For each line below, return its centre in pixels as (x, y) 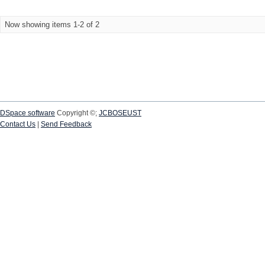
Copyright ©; (77, 113)
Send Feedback (66, 124)
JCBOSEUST (120, 113)
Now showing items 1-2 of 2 (52, 25)
